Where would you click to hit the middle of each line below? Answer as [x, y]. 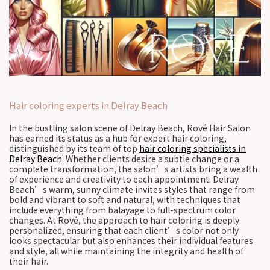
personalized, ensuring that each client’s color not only [124, 230]
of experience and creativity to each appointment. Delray [124, 179]
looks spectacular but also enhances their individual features [131, 240]
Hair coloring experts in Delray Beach [88, 105]
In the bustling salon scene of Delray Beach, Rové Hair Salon [130, 128]
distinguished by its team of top [74, 148]
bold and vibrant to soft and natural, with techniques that [125, 199]
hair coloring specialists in [193, 148]
